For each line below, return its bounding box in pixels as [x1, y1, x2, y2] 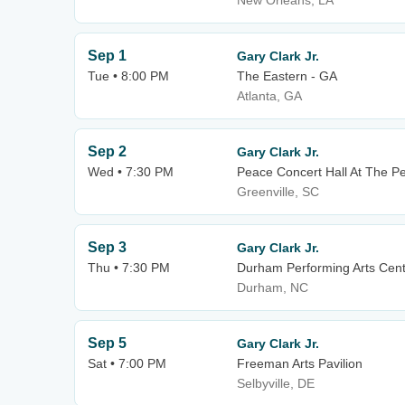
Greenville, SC [237, 184, 319, 199]
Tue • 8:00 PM [88, 69, 169, 83]
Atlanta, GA [237, 89, 302, 103]
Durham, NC [237, 280, 308, 295]
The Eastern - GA [237, 69, 337, 83]
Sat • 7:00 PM [88, 356, 166, 371]
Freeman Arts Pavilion [237, 356, 363, 371]
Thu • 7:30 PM [88, 260, 170, 275]
